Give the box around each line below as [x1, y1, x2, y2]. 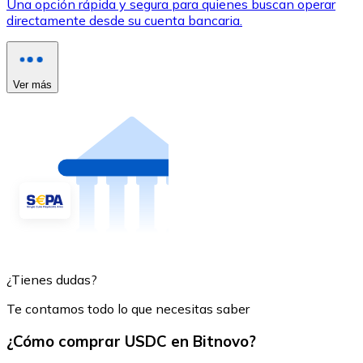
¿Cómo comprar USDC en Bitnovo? [6, 331, 256, 352]
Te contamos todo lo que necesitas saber [6, 300, 250, 317]
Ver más [13, 78, 52, 91]
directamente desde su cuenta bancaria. [6, 11, 242, 28]
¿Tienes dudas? [6, 271, 97, 288]
